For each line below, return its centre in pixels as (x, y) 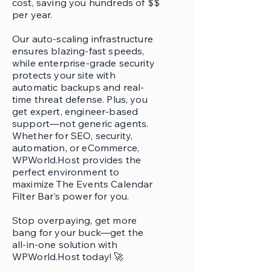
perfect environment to (66, 172)
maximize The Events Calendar (83, 184)
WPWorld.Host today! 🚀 (68, 256)
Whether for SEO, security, (73, 135)
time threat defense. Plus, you (80, 99)
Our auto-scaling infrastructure (83, 39)
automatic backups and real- (78, 87)
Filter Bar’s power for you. (71, 196)
